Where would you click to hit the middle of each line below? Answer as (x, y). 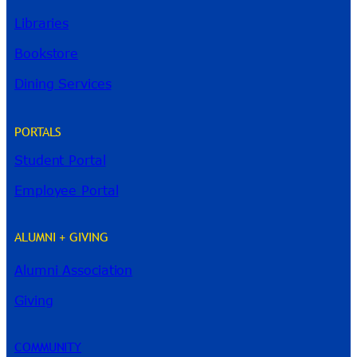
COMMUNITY (48, 346)
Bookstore (47, 53)
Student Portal (60, 160)
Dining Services (63, 84)
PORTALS (38, 131)
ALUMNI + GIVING (61, 237)
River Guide (78, 314)
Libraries (42, 23)
